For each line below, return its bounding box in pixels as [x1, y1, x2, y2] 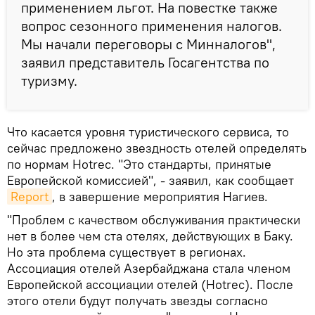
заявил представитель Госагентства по [21, 53, 269, 72]
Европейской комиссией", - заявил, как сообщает [7, 172, 294, 189]
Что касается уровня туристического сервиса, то [7, 124, 289, 141]
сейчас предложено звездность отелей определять [7, 140, 307, 157]
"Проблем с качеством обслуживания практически [7, 212, 300, 229]
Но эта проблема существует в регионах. [7, 244, 246, 261]
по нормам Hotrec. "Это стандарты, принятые [7, 156, 271, 173]
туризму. [21, 72, 77, 90]
